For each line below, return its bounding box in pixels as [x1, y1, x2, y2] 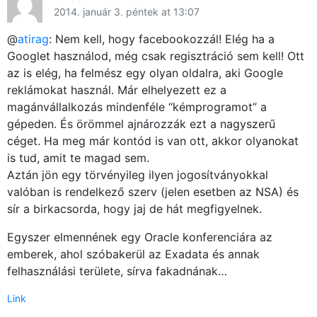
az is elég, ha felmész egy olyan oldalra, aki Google [7, 66, 283, 81]
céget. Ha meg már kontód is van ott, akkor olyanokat [7, 134, 299, 149]
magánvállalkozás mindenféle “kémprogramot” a [7, 100, 267, 115]
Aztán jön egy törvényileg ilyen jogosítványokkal [7, 168, 268, 183]
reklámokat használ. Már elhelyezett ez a [7, 83, 226, 98]
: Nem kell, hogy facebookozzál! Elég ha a [49, 32, 275, 47]
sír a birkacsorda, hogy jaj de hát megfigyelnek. [7, 202, 262, 217]
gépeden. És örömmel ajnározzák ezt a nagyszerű [7, 117, 275, 132]
